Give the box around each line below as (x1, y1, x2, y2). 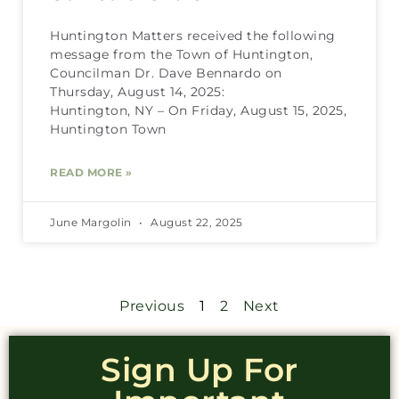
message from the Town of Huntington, (50, 46, 313, 63)
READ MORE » (50, 166, 133, 180)
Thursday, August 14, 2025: (50, 84, 224, 101)
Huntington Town (50, 121, 167, 138)
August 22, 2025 (147, 216, 243, 230)
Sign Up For (101, 350, 298, 390)
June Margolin (50, 216, 134, 230)
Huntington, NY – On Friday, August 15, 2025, (50, 102, 346, 119)
